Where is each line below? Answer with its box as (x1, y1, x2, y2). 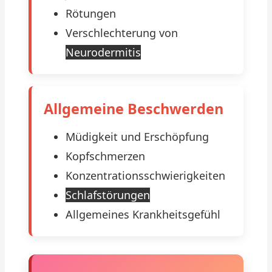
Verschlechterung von (66, 25, 178, 40)
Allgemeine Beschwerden (44, 99, 223, 118)
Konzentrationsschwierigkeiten (66, 168, 225, 183)
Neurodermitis (66, 45, 141, 59)
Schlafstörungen (66, 188, 150, 202)
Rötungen (66, 6, 116, 21)
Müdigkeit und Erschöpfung (66, 129, 209, 144)
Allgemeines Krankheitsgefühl (66, 207, 220, 222)
